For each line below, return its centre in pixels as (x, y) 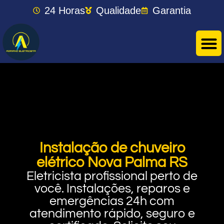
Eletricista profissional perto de (112, 176)
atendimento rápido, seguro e (112, 213)
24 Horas (64, 10)
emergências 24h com (112, 201)
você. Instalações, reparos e (112, 188)
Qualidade (119, 10)
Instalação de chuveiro (112, 148)
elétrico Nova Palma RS (112, 162)
